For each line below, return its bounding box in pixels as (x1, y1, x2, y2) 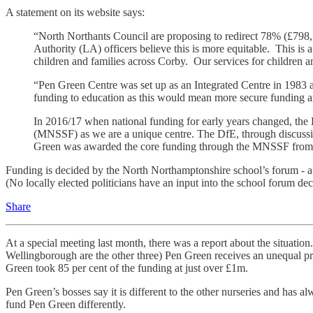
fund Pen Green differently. (6, 298, 126, 310)
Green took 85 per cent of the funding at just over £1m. (6, 261, 248, 274)
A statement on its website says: (6, 6, 145, 18)
